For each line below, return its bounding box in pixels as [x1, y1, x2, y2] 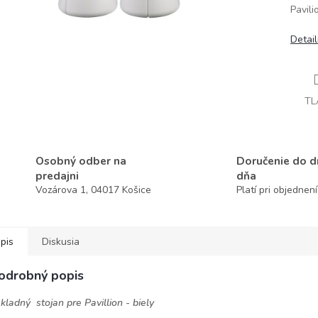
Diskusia [42, 234, 79, 248]
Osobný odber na [35, 153, 126, 168]
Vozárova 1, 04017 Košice [35, 182, 151, 197]
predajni [35, 168, 79, 183]
